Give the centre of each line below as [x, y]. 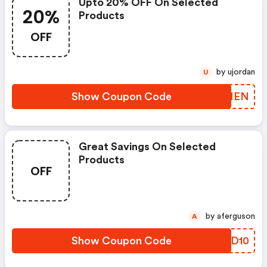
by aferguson [236, 216]
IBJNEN [229, 97]
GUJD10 [229, 241]
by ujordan [241, 72]
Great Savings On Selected [147, 147]
